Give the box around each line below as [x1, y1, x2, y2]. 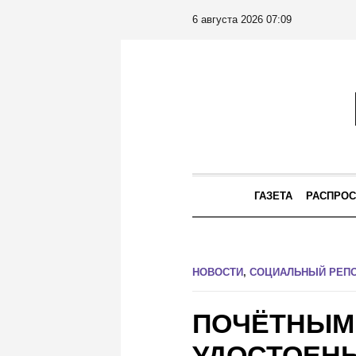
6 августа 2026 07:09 [192, 14, 292, 25]
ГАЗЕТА [254, 190, 292, 202]
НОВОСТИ [192, 266, 243, 278]
